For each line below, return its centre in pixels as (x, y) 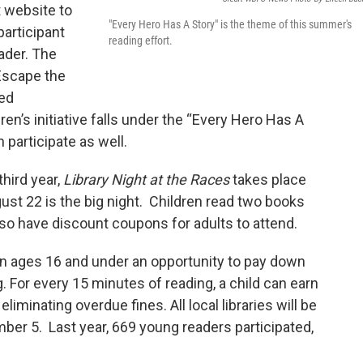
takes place (268, 180)
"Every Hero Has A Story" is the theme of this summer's (230, 24)
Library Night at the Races (146, 180)
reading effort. (141, 40)
